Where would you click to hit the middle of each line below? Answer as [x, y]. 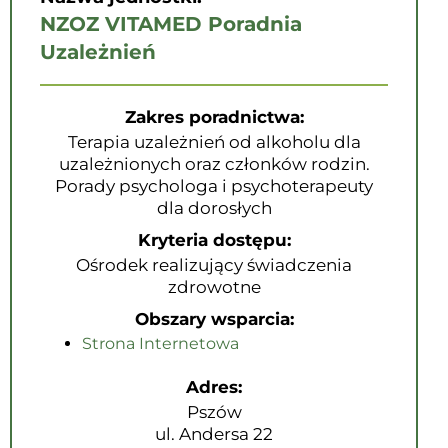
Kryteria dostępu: [214, 240]
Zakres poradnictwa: [214, 117]
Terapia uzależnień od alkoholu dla [214, 142]
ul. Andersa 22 [214, 434]
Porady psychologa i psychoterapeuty [214, 186]
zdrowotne [214, 287]
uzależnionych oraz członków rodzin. [214, 164]
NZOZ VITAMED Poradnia [171, 24]
